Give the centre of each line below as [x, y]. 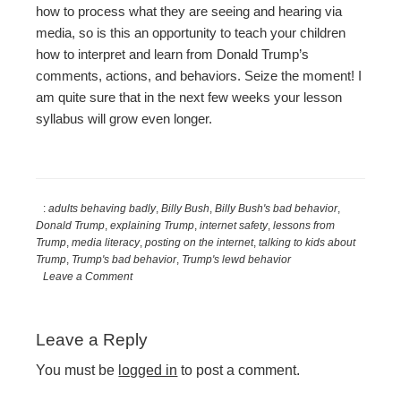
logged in [148, 370]
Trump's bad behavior [124, 260]
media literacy [106, 243]
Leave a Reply [92, 339]
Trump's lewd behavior [237, 260]
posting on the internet [200, 243]
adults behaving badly [102, 209]
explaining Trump [153, 226]
